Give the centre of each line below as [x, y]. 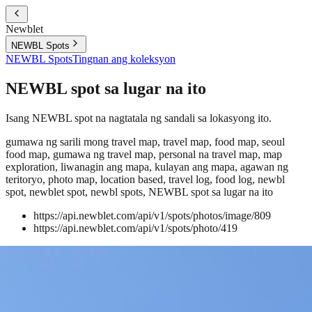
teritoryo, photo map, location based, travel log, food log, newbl [145, 179]
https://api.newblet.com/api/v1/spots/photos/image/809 [152, 215]
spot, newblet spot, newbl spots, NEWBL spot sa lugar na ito [139, 192]
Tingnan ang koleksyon [124, 59]
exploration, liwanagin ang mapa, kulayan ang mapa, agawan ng [147, 166]
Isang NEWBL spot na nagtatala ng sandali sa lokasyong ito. [139, 118]
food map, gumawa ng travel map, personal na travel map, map [144, 154]
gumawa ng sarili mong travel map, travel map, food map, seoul [145, 141]
